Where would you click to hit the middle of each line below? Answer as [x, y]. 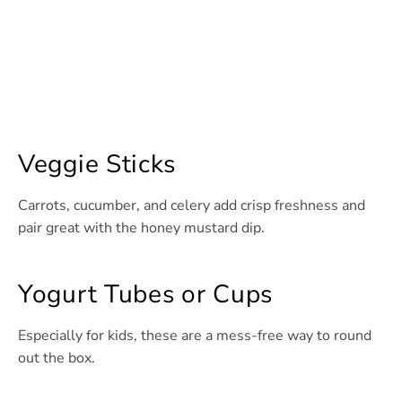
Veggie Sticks [97, 165]
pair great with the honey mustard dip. [141, 228]
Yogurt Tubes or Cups [145, 295]
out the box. [57, 358]
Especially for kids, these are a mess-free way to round [195, 336]
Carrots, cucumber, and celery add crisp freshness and [192, 206]
